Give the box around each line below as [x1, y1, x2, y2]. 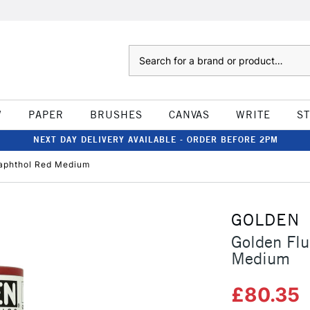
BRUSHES [89, 108, 143, 121]
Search [128, 46, 156, 57]
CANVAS [168, 108, 210, 121]
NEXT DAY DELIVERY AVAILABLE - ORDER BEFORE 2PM [33, 134, 278, 145]
